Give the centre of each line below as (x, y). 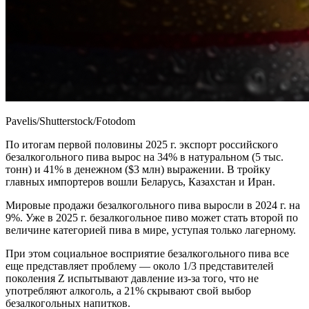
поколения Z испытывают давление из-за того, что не (132, 278)
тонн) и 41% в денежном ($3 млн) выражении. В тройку (138, 169)
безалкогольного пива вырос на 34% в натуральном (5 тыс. (144, 157)
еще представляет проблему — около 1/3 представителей (140, 266)
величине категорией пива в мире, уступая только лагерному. (151, 230)
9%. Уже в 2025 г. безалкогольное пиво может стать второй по (152, 217)
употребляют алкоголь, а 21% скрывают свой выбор (128, 290)
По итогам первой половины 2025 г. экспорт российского (142, 144)
